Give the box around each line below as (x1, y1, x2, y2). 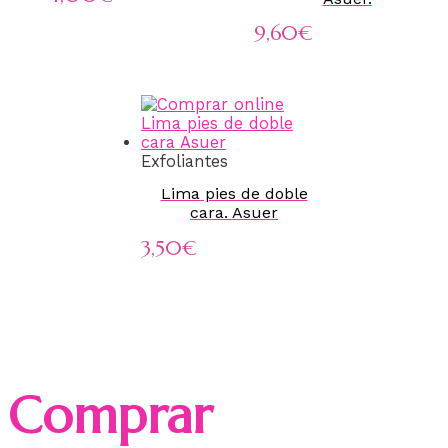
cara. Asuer (190, 203, 278, 223)
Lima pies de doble (160, 184, 308, 204)
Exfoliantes (141, 151, 228, 171)
